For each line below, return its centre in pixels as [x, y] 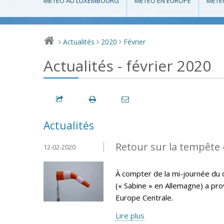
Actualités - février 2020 [127, 66]
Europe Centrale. [144, 197]
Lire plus [130, 215]
